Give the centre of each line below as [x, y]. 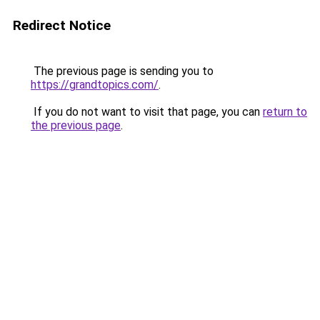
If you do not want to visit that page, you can [147, 112]
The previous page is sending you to [122, 71]
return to [285, 112]
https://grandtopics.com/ [95, 85]
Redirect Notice [62, 25]
